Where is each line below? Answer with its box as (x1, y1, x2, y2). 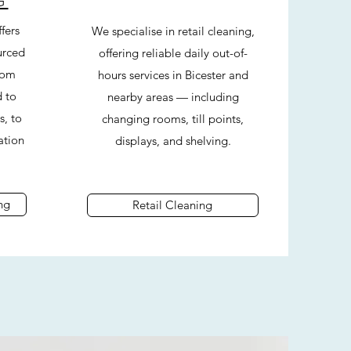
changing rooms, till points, (102, 111, 244, 126)
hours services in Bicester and (97, 67, 248, 82)
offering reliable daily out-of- (98, 45, 248, 60)
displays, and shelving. (114, 133, 231, 148)
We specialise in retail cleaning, (91, 24, 255, 38)
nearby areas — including (107, 89, 239, 104)
